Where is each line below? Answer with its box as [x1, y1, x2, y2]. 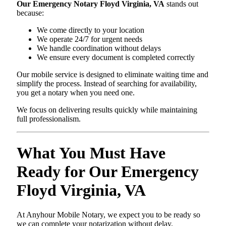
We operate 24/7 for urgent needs [37, 35, 142, 44]
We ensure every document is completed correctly [37, 53, 195, 62]
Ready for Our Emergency [17, 162, 199, 181]
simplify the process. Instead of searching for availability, [17, 79, 197, 88]
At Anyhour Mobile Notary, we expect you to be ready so [17, 210, 200, 219]
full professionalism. [17, 115, 81, 124]
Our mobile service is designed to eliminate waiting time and [17, 70, 208, 79]
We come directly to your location [37, 26, 144, 35]
